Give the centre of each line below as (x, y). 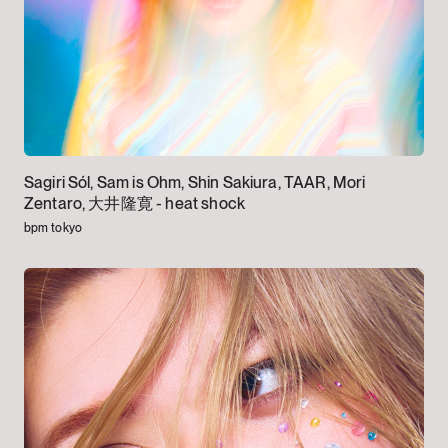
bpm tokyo (52, 227)
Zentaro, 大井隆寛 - (94, 203)
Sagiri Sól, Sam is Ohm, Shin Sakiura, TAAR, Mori (194, 182)
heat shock (205, 203)
